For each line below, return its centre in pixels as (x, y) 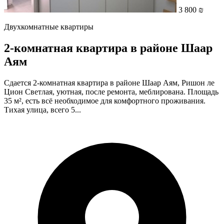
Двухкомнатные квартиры (49, 26)
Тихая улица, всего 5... (42, 109)
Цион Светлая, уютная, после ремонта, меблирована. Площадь (111, 91)
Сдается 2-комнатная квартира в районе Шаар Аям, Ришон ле (109, 82)
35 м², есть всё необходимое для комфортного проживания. (105, 100)
